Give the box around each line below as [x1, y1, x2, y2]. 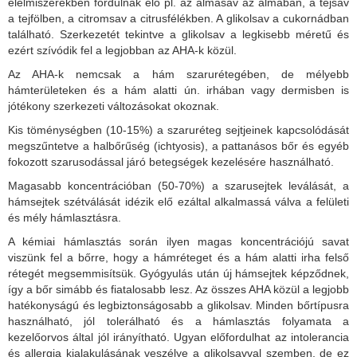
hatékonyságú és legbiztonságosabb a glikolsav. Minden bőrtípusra [8, 298, 349, 312]
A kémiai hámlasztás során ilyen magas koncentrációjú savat [8, 234, 349, 248]
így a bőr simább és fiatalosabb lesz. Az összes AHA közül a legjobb [8, 282, 349, 296]
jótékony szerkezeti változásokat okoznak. [8, 99, 219, 112]
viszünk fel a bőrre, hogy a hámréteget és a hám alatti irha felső [8, 250, 349, 264]
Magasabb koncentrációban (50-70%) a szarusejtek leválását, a [8, 178, 349, 192]
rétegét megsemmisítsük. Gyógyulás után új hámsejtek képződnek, [8, 266, 349, 280]
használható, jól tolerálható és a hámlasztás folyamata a [8, 314, 349, 328]
